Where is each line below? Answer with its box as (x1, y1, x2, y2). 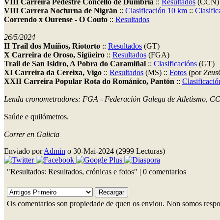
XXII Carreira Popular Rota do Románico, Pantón (4, 77, 174, 86)
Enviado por (4, 147, 44, 156)
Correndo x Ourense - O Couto (4, 15, 108, 24)
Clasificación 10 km (125, 6, 187, 15)
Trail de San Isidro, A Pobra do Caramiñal (4, 59, 146, 68)
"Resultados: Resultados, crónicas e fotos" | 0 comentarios (7, 167, 186, 176)
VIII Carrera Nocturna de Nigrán (4, 6, 117, 15)
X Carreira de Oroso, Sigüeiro (4, 51, 105, 59)
